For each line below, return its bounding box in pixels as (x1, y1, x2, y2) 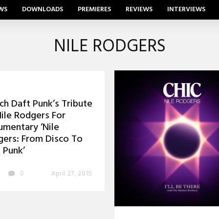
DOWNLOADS (22, 4, 63, 15)
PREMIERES (78, 4, 111, 15)
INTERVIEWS (167, 4, 205, 15)
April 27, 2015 (51, 168, 92, 179)
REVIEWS (126, 4, 153, 15)
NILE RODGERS (53, 33, 166, 61)
